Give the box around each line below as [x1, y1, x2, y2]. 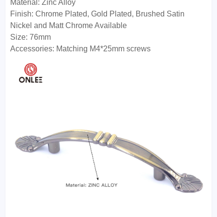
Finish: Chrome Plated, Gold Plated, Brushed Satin [10, 10, 185, 18]
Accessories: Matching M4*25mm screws [10, 45, 153, 53]
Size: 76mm [10, 33, 51, 42]
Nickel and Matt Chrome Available [10, 21, 127, 30]
